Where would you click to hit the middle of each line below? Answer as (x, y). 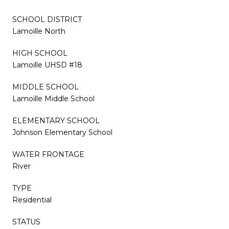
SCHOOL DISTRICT (47, 19)
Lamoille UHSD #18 (47, 65)
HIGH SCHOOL (40, 53)
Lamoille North (39, 31)
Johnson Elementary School (62, 132)
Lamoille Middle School (53, 98)
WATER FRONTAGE (48, 154)
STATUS (26, 222)
